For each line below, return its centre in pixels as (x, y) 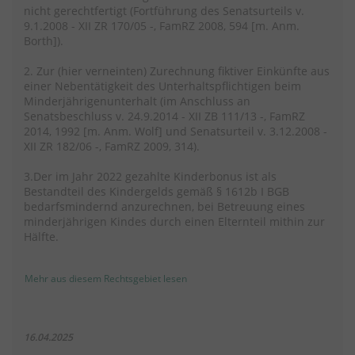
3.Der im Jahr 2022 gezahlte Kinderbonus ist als (150, 177)
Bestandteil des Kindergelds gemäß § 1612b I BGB (157, 192)
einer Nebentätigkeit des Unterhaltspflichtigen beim (162, 86)
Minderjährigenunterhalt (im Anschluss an (137, 101)
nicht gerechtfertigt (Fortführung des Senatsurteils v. (164, 11)
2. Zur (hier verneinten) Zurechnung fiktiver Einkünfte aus (177, 71)
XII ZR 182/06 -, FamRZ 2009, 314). (112, 147)
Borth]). (44, 41)
